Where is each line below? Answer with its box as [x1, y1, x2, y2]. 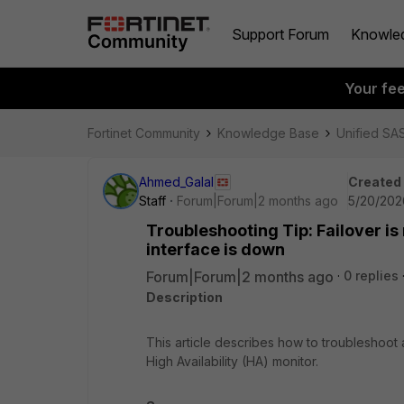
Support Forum [232, 24, 329, 43]
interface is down [146, 240, 285, 259]
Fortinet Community [87, 125, 200, 141]
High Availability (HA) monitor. [146, 353, 318, 369]
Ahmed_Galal [139, 174, 214, 189]
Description [146, 289, 223, 305]
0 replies [344, 268, 399, 283]
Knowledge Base [217, 125, 319, 141]
